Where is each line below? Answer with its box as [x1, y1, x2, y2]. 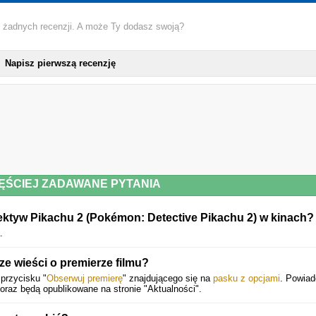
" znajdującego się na [123, 273, 213, 284]
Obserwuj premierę [47, 273, 123, 284]
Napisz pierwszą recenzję [4, 58, 116, 68]
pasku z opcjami [213, 273, 280, 284]
